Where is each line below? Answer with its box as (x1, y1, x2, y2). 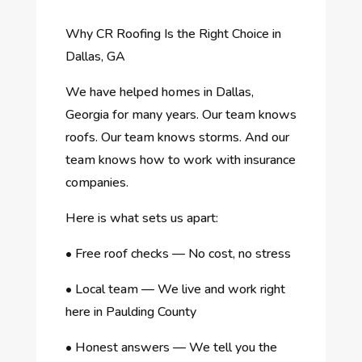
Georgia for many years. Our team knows (65, 105, 297, 124)
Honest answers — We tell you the (74, 338, 277, 356)
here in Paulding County (65, 302, 196, 321)
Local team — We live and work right (74, 280, 285, 298)
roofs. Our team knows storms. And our (65, 128, 289, 146)
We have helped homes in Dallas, (65, 82, 254, 101)
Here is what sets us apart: (65, 208, 218, 227)
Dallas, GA (65, 47, 125, 65)
